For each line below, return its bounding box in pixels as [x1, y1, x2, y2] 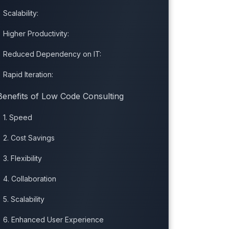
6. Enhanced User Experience [3, 215, 104, 224]
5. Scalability [3, 195, 44, 204]
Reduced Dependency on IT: [3, 50, 101, 59]
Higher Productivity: [3, 29, 69, 38]
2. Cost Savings [3, 133, 55, 143]
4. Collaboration [3, 174, 56, 184]
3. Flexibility [3, 154, 42, 163]
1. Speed [3, 113, 32, 122]
